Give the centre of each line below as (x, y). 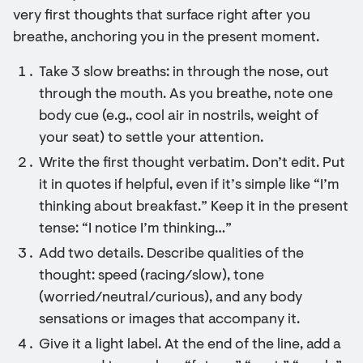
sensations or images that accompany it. (169, 320)
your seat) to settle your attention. (151, 139)
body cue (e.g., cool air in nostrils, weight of (179, 117)
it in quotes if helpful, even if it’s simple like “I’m (189, 186)
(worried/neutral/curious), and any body (171, 298)
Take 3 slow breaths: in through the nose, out (184, 73)
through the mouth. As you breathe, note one (186, 95)
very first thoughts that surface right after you (162, 16)
